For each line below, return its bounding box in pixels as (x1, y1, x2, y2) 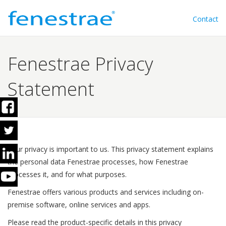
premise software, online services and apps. (8, 200, 150, 209)
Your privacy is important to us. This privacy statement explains (8, 144, 213, 154)
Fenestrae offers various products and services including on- (8, 187, 204, 197)
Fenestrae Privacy (8, 51, 153, 76)
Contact (193, 14, 218, 24)
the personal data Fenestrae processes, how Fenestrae (8, 157, 188, 166)
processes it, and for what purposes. (8, 169, 127, 179)
